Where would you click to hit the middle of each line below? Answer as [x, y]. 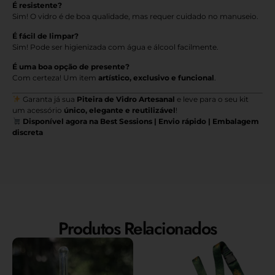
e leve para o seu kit [211, 99]
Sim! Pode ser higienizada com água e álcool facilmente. [115, 47]
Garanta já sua [48, 99]
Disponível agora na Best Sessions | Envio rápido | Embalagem [141, 121]
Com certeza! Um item [55, 78]
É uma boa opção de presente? [71, 67]
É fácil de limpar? [45, 36]
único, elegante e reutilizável [120, 110]
